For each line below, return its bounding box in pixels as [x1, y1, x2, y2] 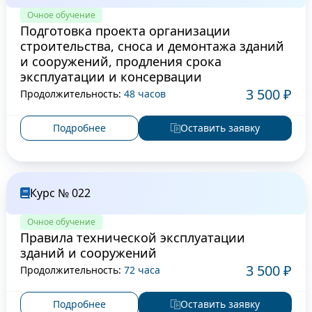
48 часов [123, 87, 166, 101]
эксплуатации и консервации [19, 68, 202, 85]
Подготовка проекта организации [19, 22, 231, 39]
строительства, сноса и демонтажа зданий [19, 37, 284, 54]
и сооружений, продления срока [19, 52, 221, 70]
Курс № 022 [29, 185, 91, 201]
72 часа [123, 263, 160, 277]
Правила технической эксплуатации [19, 228, 245, 246]
